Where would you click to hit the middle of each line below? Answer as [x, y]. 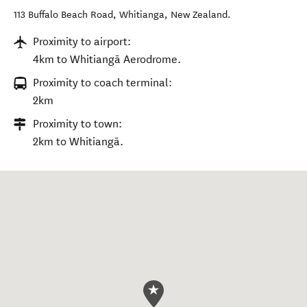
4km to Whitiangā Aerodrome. [107, 59]
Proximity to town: [77, 124]
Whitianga [142, 15]
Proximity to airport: [82, 41]
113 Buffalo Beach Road [63, 15]
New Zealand [199, 15]
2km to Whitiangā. [78, 142]
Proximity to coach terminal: [102, 83]
